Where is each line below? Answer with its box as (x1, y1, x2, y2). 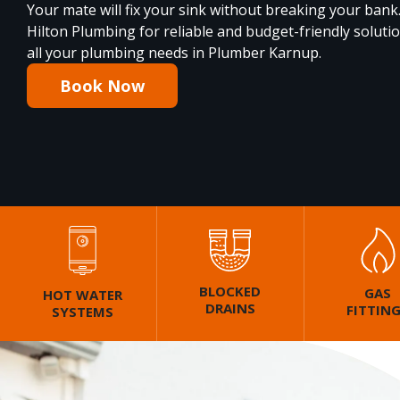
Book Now (60, 74, 145, 96)
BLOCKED (199, 282, 262, 301)
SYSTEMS (51, 303, 113, 321)
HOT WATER (42, 286, 122, 304)
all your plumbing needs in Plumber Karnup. (27, 42, 321, 62)
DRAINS (204, 299, 255, 318)
